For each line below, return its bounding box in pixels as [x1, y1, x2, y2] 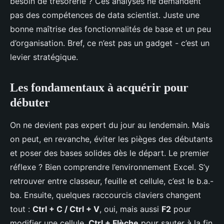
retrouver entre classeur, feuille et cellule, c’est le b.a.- [10, 176, 213, 186]
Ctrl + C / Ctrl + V [32, 204, 99, 214]
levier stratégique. [10, 52, 78, 62]
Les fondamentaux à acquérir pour [10, 81, 188, 94]
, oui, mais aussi [99, 204, 161, 214]
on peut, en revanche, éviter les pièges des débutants [10, 134, 212, 144]
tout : [10, 204, 32, 214]
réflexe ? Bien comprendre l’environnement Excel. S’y [10, 162, 209, 172]
